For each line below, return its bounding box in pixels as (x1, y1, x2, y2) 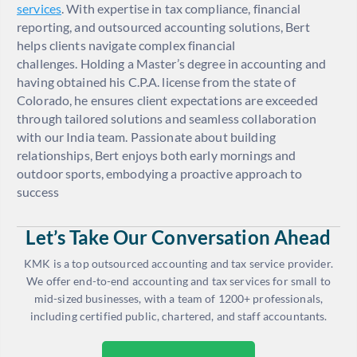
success (17, 184, 59, 200)
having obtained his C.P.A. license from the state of (17, 74, 296, 90)
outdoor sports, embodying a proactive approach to (17, 166, 303, 182)
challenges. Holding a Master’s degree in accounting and (17, 56, 327, 72)
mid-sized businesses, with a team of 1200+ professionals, (33, 292, 324, 306)
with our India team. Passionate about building (17, 129, 276, 145)
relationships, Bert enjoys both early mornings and (17, 147, 296, 163)
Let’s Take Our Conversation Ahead (25, 226, 331, 249)
